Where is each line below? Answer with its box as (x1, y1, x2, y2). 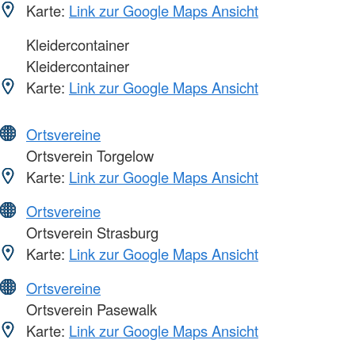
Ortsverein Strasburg (22, 221, 158, 242)
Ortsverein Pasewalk (22, 298, 157, 319)
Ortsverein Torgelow (22, 144, 154, 166)
